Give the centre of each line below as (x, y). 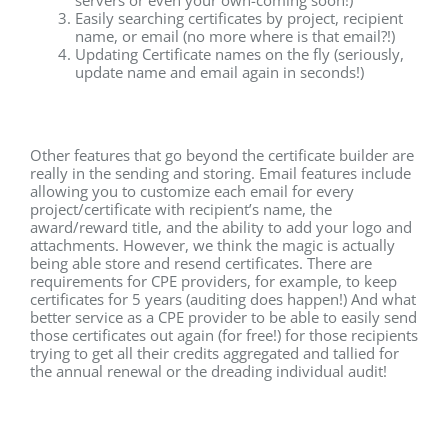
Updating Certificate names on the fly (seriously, (239, 53)
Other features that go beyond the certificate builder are (222, 155)
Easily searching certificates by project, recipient (239, 17)
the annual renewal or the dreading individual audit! (208, 371)
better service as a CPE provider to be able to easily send (223, 317)
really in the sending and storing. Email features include (220, 173)
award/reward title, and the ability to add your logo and (221, 227)
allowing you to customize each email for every (192, 191)
